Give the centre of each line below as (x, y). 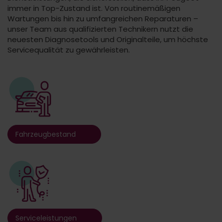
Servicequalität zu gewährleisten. (69, 50)
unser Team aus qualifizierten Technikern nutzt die (100, 29)
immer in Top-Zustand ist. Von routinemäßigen (94, 8)
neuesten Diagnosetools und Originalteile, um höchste (108, 39)
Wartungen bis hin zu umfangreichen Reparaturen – (103, 19)
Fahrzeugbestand (46, 134)
